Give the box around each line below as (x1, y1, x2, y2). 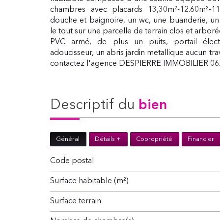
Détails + (95, 136, 121, 142)
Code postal (55, 157, 94, 165)
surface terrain (55, 197, 101, 205)
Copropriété (136, 136, 172, 142)
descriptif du (61, 99, 138, 112)
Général (56, 136, 80, 142)
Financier (188, 136, 214, 142)
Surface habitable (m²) (55, 177, 129, 185)
